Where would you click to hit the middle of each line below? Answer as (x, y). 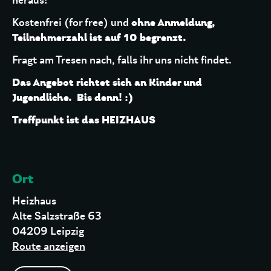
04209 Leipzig (48, 231)
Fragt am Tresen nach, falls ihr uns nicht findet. (122, 60)
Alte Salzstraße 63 (57, 216)
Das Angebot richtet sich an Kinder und (107, 82)
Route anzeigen (49, 247)
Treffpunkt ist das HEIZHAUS (84, 120)
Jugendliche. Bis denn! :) (74, 97)
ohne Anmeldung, (173, 22)
